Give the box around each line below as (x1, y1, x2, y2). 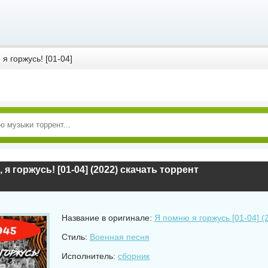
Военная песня (90, 232, 150, 242)
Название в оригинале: (62, 213, 154, 223)
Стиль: (62, 232, 90, 242)
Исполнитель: (62, 251, 118, 261)
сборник (118, 251, 150, 261)
